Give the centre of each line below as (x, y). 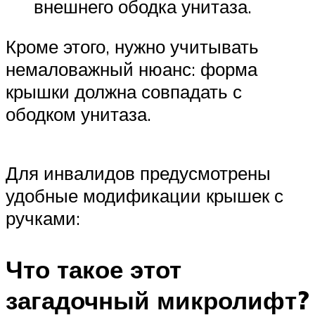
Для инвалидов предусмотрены (138, 173)
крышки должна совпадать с (124, 92)
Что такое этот (94, 269)
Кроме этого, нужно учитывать (132, 47)
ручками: (43, 218)
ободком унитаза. (78, 114)
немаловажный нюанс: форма (131, 69)
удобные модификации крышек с (144, 195)
